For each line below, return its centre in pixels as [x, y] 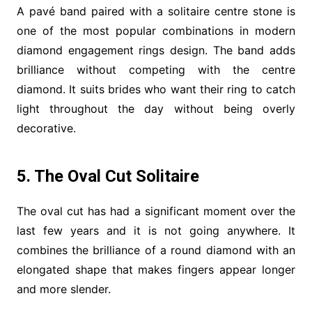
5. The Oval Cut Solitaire [108, 176]
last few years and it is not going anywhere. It [156, 230]
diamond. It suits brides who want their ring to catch [156, 89]
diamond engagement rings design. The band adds [156, 50]
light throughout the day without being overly [156, 108]
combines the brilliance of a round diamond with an [156, 250]
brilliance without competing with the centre [156, 69]
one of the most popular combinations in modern [156, 30]
